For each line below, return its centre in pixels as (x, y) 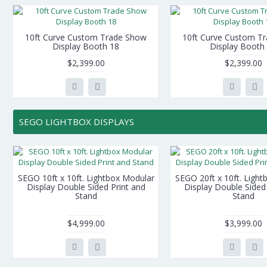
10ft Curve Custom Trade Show (86, 37)
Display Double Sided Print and (86, 187)
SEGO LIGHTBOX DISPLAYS (77, 122)
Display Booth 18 (86, 46)
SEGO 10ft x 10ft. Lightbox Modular (86, 178)
